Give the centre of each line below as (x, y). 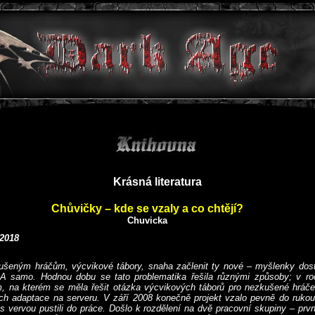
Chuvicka (147, 220)
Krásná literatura (157, 182)
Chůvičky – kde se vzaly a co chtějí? (147, 208)
